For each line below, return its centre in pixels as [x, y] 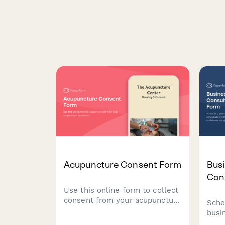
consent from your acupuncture [122, 201]
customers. [84, 211]
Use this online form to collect [121, 191]
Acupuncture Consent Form [123, 165]
